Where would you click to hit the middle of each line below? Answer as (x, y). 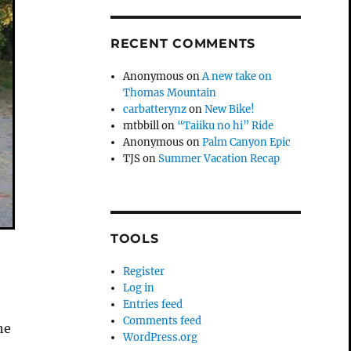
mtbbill (141, 125)
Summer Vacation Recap (219, 158)
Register (144, 271)
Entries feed (153, 304)
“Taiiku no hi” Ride (226, 125)
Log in (139, 288)
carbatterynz (155, 109)
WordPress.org (161, 337)
